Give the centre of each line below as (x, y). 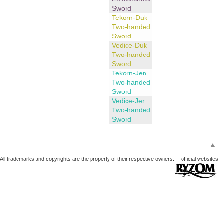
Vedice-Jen (129, 101)
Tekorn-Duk (129, 18)
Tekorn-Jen (129, 73)
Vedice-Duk (129, 45)
